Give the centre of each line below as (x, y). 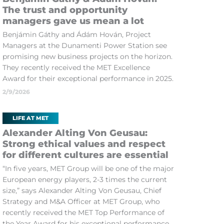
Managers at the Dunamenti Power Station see (84, 45)
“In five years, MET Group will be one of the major (88, 168)
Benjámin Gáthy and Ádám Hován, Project (76, 34)
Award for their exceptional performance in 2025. (88, 78)
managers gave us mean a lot (73, 21)
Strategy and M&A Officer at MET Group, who (81, 201)
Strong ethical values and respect (84, 144)
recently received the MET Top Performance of (83, 212)
